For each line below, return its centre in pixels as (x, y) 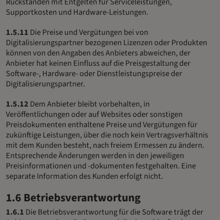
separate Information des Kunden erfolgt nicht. (84, 176)
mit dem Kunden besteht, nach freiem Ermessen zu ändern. (105, 145)
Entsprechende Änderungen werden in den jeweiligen (95, 155)
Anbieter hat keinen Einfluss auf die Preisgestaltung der (98, 63)
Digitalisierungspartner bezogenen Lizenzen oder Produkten (107, 42)
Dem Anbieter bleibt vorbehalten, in (89, 104)
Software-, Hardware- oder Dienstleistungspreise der (94, 73)
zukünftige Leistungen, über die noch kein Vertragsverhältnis (107, 135)
